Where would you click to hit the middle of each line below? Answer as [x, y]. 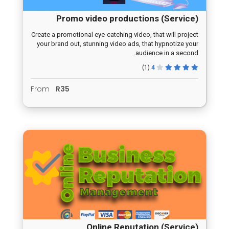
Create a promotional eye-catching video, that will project [115, 35]
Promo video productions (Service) [127, 19]
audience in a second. [167, 53]
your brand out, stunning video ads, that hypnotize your [118, 44]
